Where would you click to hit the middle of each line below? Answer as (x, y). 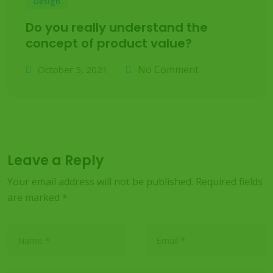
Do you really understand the (117, 27)
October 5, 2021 (73, 69)
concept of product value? (109, 43)
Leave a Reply (55, 161)
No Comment (168, 69)
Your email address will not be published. (100, 182)
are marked (35, 197)
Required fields (229, 182)
